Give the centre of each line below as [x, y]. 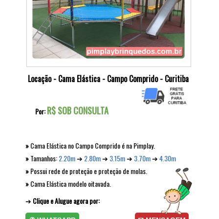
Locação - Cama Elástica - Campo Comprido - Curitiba [108, 78]
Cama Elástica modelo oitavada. [70, 183]
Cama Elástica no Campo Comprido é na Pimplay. [92, 145]
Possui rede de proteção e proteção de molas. [88, 171]
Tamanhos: [44, 158]
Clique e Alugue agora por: [66, 200]
